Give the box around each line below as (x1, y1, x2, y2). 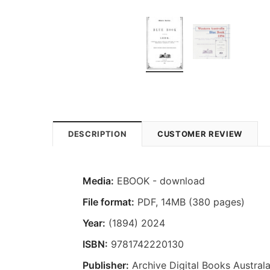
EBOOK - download (114, 174, 205, 187)
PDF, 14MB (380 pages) (134, 195, 245, 208)
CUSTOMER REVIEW (157, 128, 242, 139)
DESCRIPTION (68, 128, 127, 139)
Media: (83, 174, 114, 187)
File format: (83, 195, 134, 208)
